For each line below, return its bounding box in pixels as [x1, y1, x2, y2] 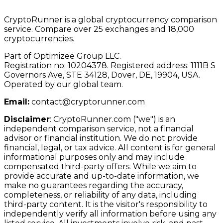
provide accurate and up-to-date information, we [4, 171, 199, 181]
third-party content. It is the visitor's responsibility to [4, 199, 208, 209]
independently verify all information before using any [4, 209, 217, 219]
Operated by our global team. [4, 79, 123, 89]
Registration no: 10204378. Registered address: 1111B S [4, 60, 216, 70]
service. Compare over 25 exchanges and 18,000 [4, 24, 194, 34]
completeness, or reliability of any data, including [4, 190, 197, 200]
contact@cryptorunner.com [31, 97, 145, 107]
